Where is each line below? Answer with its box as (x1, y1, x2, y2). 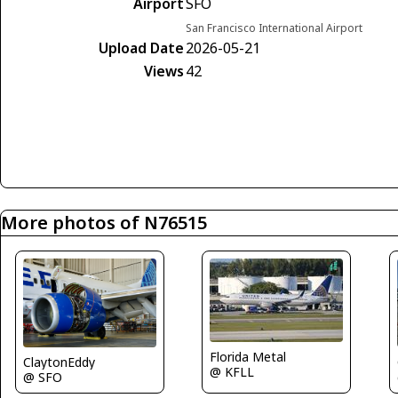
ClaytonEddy (23, 354, 95, 371)
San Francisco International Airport (186, 20, 362, 36)
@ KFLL (210, 363, 255, 381)
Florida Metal (210, 348, 287, 366)
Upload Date (99, 38, 184, 59)
